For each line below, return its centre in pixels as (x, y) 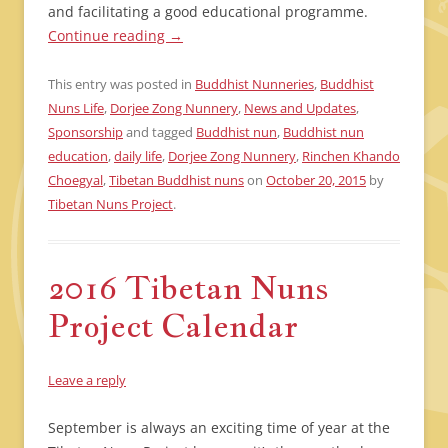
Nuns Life (76, 108)
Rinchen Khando (351, 156)
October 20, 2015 (316, 180)
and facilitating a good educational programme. (208, 12)
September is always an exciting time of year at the (219, 428)
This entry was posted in (121, 84)
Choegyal (75, 180)
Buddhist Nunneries (254, 84)
